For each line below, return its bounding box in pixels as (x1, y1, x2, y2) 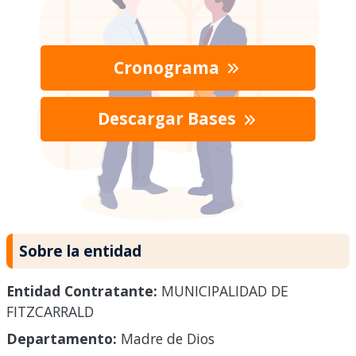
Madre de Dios (117, 329, 215, 349)
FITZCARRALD (6, 302, 94, 322)
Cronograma (114, 56, 223, 79)
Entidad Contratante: (6, 281, 157, 301)
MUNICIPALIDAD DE (157, 281, 288, 301)
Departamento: (6, 329, 117, 349)
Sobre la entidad (19, 239, 141, 261)
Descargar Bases (97, 107, 240, 130)
